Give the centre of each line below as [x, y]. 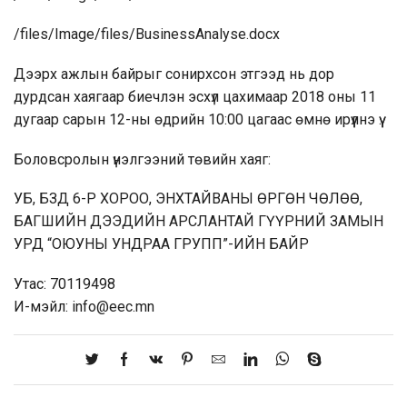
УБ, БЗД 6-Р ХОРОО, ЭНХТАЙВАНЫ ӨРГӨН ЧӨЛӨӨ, [188, 199]
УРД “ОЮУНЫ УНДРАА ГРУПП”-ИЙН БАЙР [161, 244]
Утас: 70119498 [65, 283]
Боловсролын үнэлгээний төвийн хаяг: [142, 159]
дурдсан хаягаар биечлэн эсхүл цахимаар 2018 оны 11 [195, 97]
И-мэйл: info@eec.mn [84, 306]
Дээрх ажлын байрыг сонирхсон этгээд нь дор [174, 74]
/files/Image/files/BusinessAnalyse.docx [147, 35]
